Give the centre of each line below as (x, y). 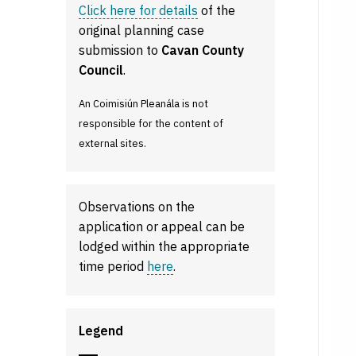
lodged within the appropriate (164, 246)
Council (101, 70)
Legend (101, 331)
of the (217, 10)
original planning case (142, 30)
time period (113, 266)
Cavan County (203, 50)
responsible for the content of (151, 124)
